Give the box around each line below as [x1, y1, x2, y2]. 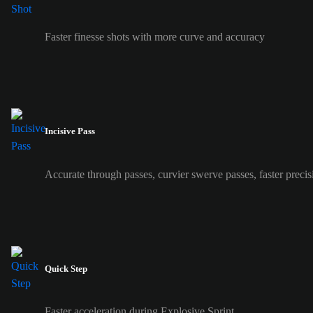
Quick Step [45, 263, 87, 274]
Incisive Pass [45, 126, 95, 137]
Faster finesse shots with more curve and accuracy [45, 31, 265, 43]
